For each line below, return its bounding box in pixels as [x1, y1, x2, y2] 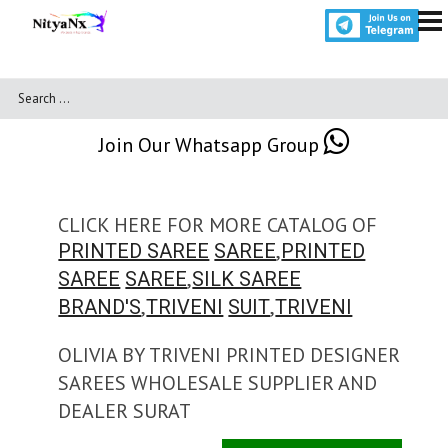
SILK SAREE [192, 267, 302, 291]
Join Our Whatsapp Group [99, 132, 319, 158]
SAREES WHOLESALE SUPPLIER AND [58, 370, 378, 396]
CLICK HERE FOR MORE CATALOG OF [58, 212, 378, 238]
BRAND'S [58, 295, 142, 319]
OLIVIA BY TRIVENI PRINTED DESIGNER [58, 342, 401, 368]
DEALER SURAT [58, 398, 192, 424]
